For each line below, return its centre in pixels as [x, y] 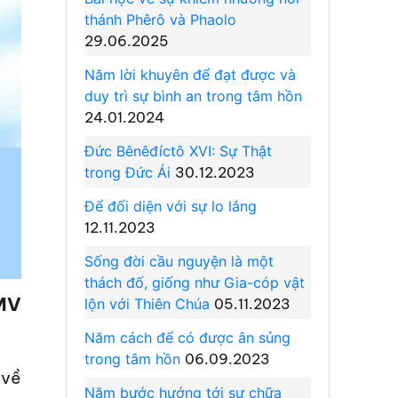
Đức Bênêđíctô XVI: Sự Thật [178, 151]
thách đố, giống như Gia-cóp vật [194, 282]
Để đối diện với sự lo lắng [170, 206]
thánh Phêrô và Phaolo [160, 19]
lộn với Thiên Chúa [149, 303]
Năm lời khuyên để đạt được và [190, 74]
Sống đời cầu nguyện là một [179, 261]
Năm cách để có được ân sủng [187, 337]
